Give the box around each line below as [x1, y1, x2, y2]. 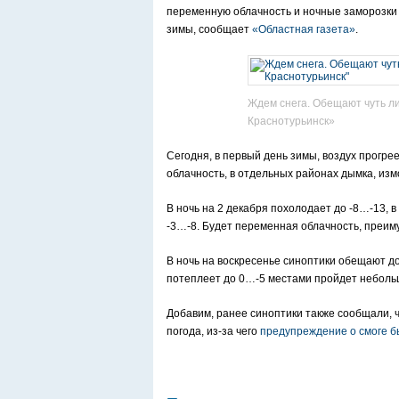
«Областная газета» [252, 23, 355, 37]
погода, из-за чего [167, 325, 260, 338]
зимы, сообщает [167, 23, 252, 37]
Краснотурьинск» [247, 115, 335, 128]
